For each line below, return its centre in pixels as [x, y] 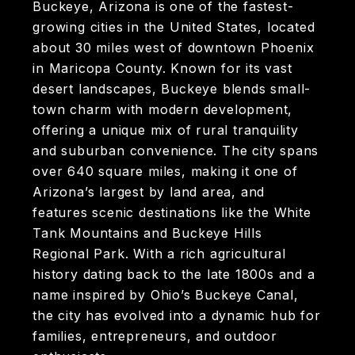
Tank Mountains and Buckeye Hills [147, 233]
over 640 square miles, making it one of [165, 172]
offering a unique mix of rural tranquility [166, 130]
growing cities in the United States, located [174, 27]
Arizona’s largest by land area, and [149, 192]
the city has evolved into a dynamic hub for [177, 316]
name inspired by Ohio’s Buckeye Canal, [166, 295]
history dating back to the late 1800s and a [174, 275]
